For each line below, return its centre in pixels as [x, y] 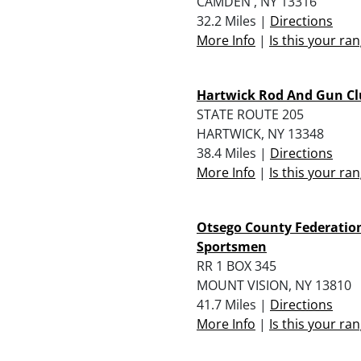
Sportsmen [232, 246]
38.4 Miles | [233, 153]
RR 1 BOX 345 [237, 266]
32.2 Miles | [233, 21]
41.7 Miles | [233, 304]
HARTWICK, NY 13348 [260, 133]
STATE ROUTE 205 [250, 114]
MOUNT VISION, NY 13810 [274, 285]
